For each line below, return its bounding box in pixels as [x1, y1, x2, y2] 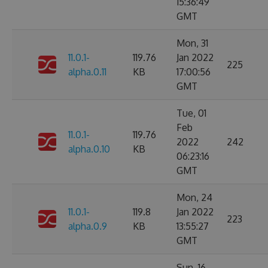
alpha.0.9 [68, 220, 107, 232]
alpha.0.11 [68, 66, 106, 78]
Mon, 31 [176, 37, 208, 49]
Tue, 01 [176, 107, 206, 119]
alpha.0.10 [68, 143, 110, 155]
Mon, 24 [176, 191, 212, 203]
